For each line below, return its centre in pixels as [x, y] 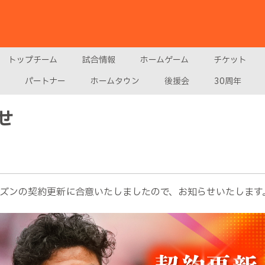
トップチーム [33, 60]
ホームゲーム [164, 60]
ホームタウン [115, 81]
